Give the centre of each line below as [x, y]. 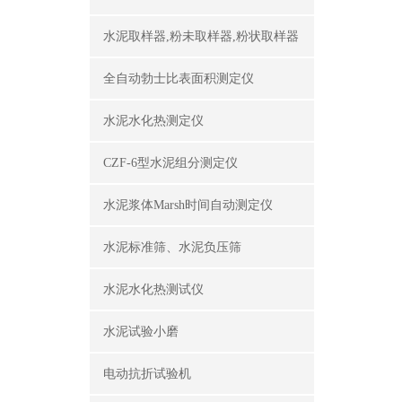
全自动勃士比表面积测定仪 [179, 79]
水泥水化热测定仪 [153, 121]
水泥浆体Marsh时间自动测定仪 [188, 205]
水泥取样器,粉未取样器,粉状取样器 [201, 36]
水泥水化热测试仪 [153, 289]
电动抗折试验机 [147, 374]
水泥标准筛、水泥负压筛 [172, 247]
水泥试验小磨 [141, 332]
